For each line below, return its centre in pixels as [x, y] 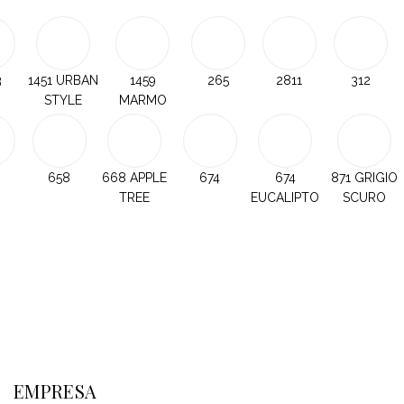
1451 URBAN [63, 80]
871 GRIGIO [364, 177]
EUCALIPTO [285, 197]
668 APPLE [134, 177]
